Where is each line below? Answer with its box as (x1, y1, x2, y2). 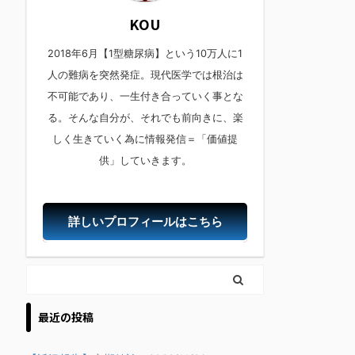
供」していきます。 (98, 154, 192, 166)
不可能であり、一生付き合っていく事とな (47, 90, 243, 102)
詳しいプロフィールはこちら (67, 213, 223, 229)
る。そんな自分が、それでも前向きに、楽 (47, 111, 243, 124)
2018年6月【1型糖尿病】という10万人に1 (48, 47, 242, 59)
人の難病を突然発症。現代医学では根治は (47, 68, 243, 81)
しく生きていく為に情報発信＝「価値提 (52, 132, 238, 145)
